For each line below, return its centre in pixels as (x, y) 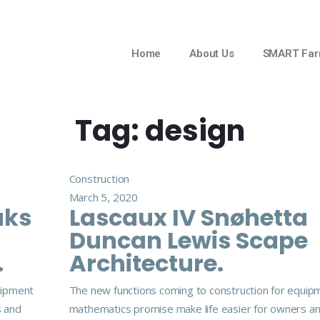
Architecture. (146, 263)
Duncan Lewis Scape (188, 240)
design (195, 131)
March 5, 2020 (103, 197)
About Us (212, 54)
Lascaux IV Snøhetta (188, 217)
